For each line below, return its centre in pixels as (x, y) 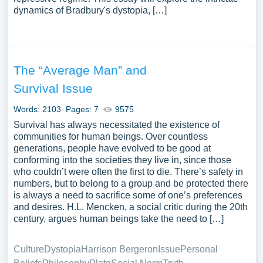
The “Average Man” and (80, 70)
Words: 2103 (37, 109)
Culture (28, 249)
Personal (199, 249)
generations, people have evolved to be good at (112, 148)
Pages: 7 (82, 109)
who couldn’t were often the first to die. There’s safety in (128, 172)
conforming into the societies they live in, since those (122, 160)
